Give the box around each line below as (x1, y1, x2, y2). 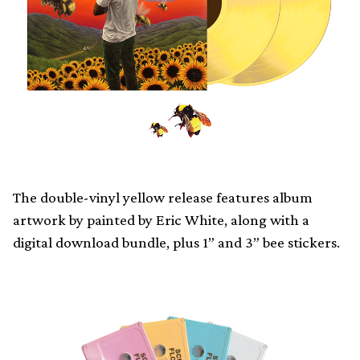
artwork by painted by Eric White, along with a (13, 211, 309, 228)
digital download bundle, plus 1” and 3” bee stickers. (13, 234, 340, 251)
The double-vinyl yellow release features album (13, 189, 313, 206)
